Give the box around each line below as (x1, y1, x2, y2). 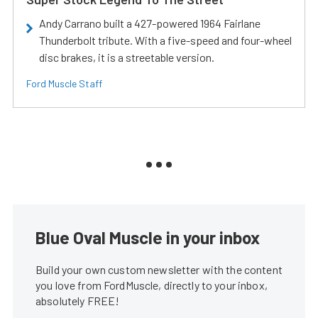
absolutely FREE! (35, 293, 120, 307)
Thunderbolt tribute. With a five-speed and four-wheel (39, 33, 292, 47)
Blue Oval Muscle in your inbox (35, 226, 260, 248)
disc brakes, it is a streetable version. (39, 50, 214, 64)
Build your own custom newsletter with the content (35, 262, 283, 276)
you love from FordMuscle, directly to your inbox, (35, 278, 268, 292)
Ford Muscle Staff (26, 77, 102, 89)
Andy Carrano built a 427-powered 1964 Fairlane (39, 16, 261, 30)
